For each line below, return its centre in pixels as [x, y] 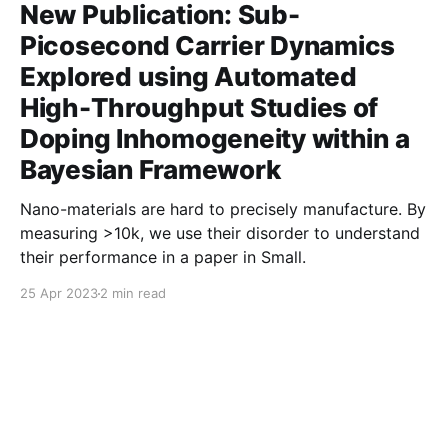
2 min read [133, 293]
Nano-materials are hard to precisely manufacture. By [223, 209]
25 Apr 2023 [59, 293]
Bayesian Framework [150, 169]
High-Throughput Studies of [199, 107]
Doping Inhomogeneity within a [215, 138]
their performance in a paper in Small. [163, 257]
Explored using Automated [188, 76]
